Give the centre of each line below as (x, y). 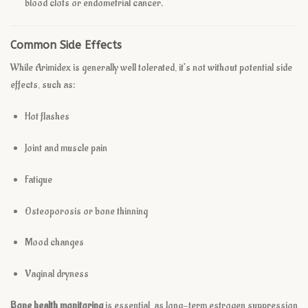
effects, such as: (43, 85)
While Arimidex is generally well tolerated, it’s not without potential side (151, 68)
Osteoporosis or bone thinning (86, 211)
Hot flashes (47, 117)
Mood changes (54, 243)
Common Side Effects (66, 45)
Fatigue (38, 179)
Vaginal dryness (56, 274)
